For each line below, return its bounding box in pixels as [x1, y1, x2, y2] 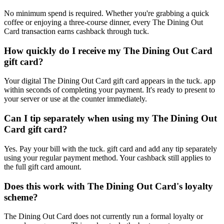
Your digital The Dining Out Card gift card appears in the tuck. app [4, 76, 215, 85]
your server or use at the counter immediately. [4, 94, 147, 103]
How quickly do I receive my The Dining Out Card [4, 45, 212, 56]
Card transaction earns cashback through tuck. [4, 27, 149, 36]
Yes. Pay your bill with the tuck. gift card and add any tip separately [4, 144, 217, 153]
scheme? [4, 191, 38, 202]
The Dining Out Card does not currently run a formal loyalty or [4, 212, 203, 221]
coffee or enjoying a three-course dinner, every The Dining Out [4, 18, 203, 27]
